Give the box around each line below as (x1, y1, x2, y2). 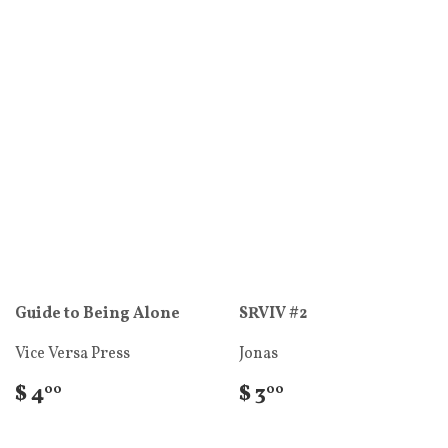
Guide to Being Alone (15, 303, 180, 325)
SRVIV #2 (239, 303, 307, 325)
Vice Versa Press (15, 343, 130, 365)
